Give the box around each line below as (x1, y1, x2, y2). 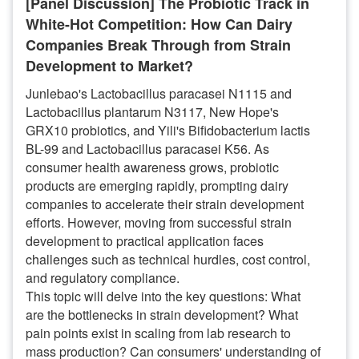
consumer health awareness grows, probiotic (26, 158, 279, 176)
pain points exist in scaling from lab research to (26, 324, 291, 342)
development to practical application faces (26, 232, 264, 250)
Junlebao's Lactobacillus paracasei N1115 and (26, 84, 292, 103)
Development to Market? (26, 55, 193, 76)
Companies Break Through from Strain (26, 34, 291, 55)
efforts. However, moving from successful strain (26, 213, 292, 232)
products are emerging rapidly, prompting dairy (26, 176, 288, 195)
